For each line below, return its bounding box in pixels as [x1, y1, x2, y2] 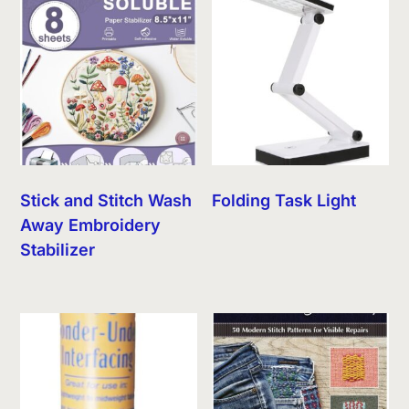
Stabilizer [20, 239, 96, 259]
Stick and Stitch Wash [20, 190, 193, 210]
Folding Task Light [212, 190, 357, 210]
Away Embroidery [20, 215, 162, 235]
